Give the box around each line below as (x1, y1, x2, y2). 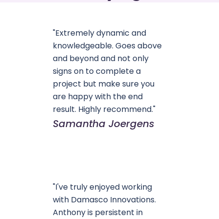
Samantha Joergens (53, 117, 155, 131)
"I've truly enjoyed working (53, 181, 153, 193)
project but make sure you (53, 78, 155, 89)
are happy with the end (53, 91, 143, 102)
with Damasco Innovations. (53, 194, 156, 205)
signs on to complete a (53, 66, 141, 77)
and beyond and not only (53, 53, 149, 64)
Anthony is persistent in (53, 207, 143, 218)
